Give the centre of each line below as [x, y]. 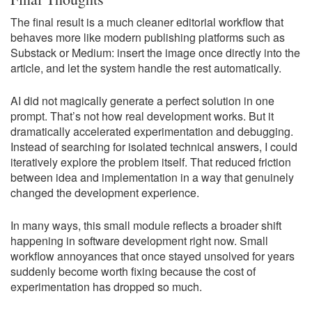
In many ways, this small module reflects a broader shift [146, 225]
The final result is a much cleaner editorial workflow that [147, 22]
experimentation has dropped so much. [106, 287]
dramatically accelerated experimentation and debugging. [152, 131]
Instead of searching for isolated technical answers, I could [154, 147]
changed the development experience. [105, 193]
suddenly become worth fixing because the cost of [133, 271]
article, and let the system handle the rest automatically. [146, 68]
